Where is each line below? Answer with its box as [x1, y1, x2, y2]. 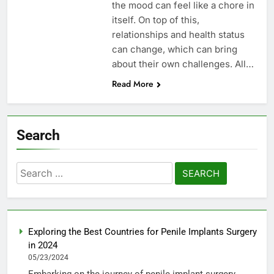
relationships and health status [111, 28, 245, 40]
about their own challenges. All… [111, 57, 254, 70]
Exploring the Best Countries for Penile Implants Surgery [28, 226, 257, 237]
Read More [111, 77, 154, 90]
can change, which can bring [111, 43, 237, 55]
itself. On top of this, [111, 13, 199, 26]
